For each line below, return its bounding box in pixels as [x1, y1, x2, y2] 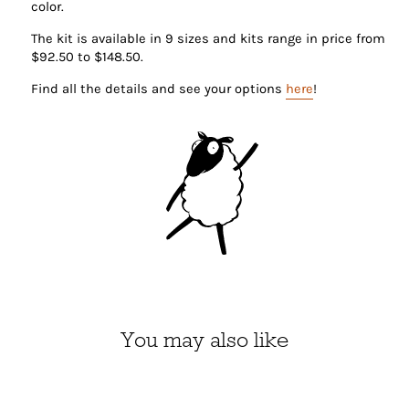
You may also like [121, 325, 288, 353]
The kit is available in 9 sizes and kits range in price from [31, 30, 385, 47]
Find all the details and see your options [31, 80, 286, 97]
